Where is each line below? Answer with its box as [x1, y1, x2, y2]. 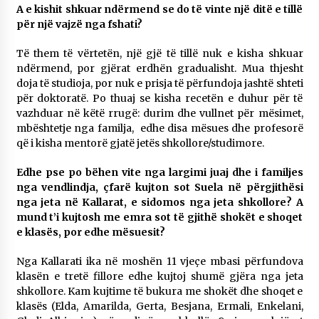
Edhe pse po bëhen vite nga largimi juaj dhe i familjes [16, 166, 303, 179]
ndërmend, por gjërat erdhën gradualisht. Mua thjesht [16, 62, 303, 75]
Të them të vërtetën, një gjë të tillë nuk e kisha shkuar [16, 47, 303, 61]
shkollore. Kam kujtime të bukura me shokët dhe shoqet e [16, 285, 303, 298]
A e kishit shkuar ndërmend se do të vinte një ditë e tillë [16, 3, 303, 16]
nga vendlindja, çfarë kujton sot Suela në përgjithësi [16, 181, 303, 194]
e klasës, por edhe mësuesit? [16, 226, 165, 239]
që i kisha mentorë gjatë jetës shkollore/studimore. [16, 137, 264, 150]
